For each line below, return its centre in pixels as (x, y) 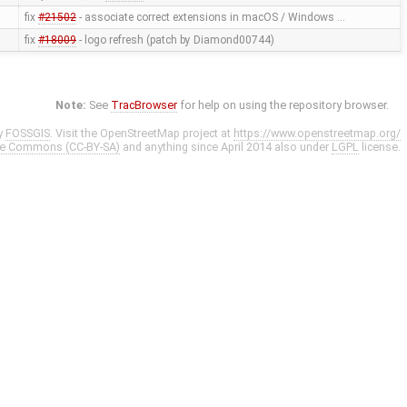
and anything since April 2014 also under (226, 147)
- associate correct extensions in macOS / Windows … (210, 18)
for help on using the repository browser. (283, 105)
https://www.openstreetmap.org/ (317, 134)
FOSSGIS (28, 134)
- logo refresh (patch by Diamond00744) (175, 40)
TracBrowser (144, 105)
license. (380, 147)
